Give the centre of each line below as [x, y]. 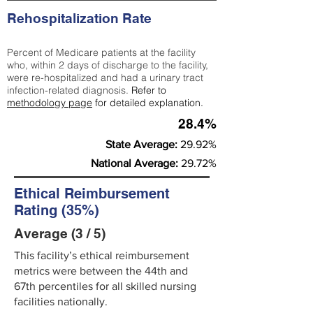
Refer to [149, 90]
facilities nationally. [61, 301]
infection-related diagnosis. [69, 90]
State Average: [143, 144]
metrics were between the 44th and [101, 271]
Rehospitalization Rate [81, 18]
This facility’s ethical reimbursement [102, 255]
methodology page [50, 103]
